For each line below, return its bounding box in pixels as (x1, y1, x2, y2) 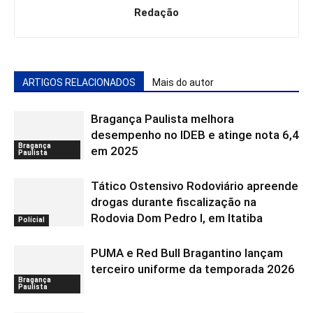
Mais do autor (152, 77, 214, 88)
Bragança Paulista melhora (91, 112, 234, 126)
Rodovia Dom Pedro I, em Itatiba (91, 211, 263, 225)
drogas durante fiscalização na (91, 195, 256, 209)
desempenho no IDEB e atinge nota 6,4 (91, 128, 299, 142)
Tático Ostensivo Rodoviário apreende (91, 179, 298, 193)
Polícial (18, 215, 45, 224)
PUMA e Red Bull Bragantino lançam (91, 246, 283, 260)
